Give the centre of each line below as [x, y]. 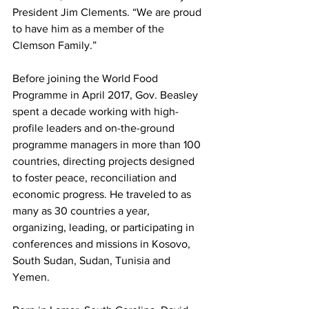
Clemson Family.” [54, 45]
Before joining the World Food [87, 78]
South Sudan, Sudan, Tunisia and [93, 260]
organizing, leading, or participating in [105, 227]
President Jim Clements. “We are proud [108, 12]
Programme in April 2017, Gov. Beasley [107, 95]
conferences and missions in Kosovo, [103, 244]
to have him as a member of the [90, 29]
